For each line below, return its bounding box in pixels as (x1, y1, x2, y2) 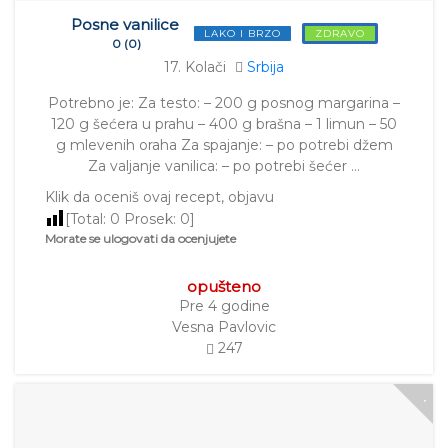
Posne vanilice (70, 15, 179, 35)
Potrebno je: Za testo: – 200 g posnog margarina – (48, 94, 400, 113)
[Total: (65, 210, 110, 229)
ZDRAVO (314, 27, 365, 41)
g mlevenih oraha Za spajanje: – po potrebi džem (55, 136, 393, 155)
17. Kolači (164, 58, 226, 77)
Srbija (247, 58, 284, 77)
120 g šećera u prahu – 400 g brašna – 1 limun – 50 (51, 115, 397, 134)
